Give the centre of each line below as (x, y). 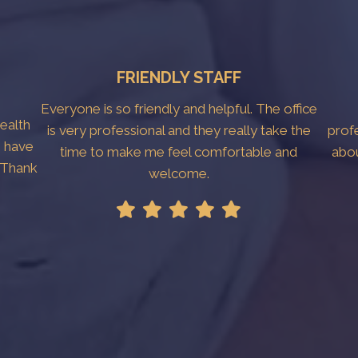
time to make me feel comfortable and (179, 151)
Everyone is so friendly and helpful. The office (179, 108)
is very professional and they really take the (179, 130)
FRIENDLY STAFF (179, 77)
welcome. (179, 173)
